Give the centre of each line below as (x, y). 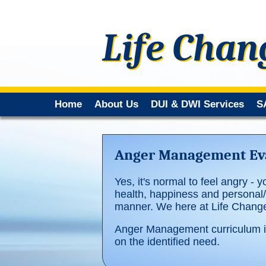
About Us (116, 104)
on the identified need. (167, 242)
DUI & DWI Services (197, 104)
